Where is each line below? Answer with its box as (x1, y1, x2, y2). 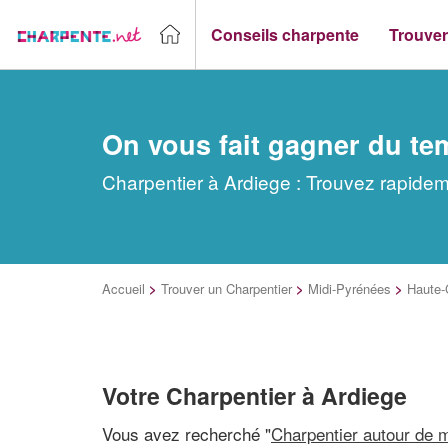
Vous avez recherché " (102, 420, 271, 446)
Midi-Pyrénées (308, 279, 391, 298)
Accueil (102, 279, 145, 298)
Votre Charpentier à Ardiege (102, 379, 407, 412)
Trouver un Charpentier (161, 279, 292, 298)
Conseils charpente (211, 22, 359, 46)
